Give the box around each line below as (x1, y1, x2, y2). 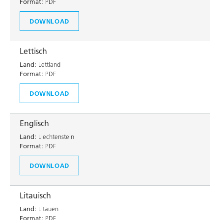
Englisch (20, 118, 49, 128)
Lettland (36, 60, 60, 68)
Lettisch (20, 46, 47, 56)
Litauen (36, 205, 58, 213)
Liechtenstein (36, 133, 74, 140)
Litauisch (20, 191, 51, 200)
